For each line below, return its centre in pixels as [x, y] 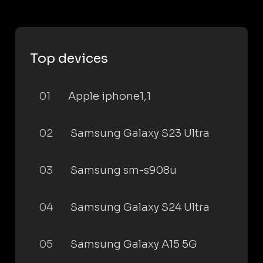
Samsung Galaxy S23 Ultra [140, 133]
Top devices [69, 58]
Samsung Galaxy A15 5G [134, 244]
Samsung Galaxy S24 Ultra [140, 207]
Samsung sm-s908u [124, 170]
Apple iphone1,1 [109, 96]
